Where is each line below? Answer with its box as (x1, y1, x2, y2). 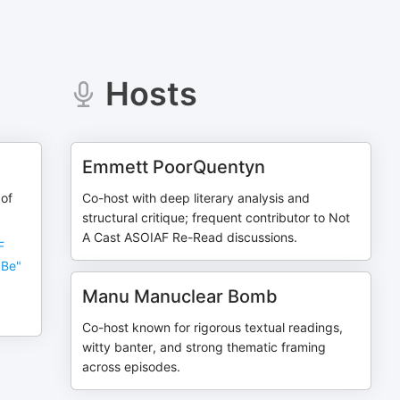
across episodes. (82, 359, 181, 374)
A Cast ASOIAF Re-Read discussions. (82, 229, 298, 245)
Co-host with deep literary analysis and (82, 190, 311, 205)
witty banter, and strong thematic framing (82, 339, 327, 354)
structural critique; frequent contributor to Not (82, 210, 351, 225)
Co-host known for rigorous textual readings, (82, 320, 344, 335)
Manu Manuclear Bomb (82, 286, 279, 307)
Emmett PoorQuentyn (82, 156, 266, 178)
